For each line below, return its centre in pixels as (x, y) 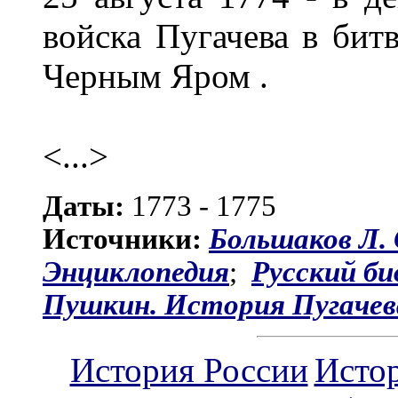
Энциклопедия (136, 272)
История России (189, 370)
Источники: (126, 239)
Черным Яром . (155, 76)
